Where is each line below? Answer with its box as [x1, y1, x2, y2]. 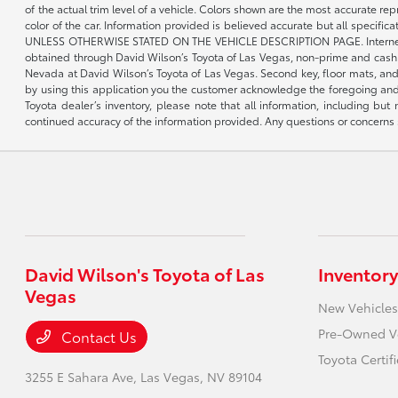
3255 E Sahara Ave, [25, 368, 141, 386]
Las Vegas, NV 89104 [140, 368, 263, 386]
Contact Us [58, 326, 138, 346]
